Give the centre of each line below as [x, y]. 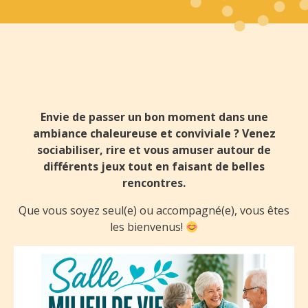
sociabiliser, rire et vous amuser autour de [154, 150]
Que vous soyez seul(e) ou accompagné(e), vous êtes [154, 210]
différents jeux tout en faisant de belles [154, 166]
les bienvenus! [147, 227]
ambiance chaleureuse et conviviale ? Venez [154, 133]
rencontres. [154, 183]
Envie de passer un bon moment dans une [154, 117]
